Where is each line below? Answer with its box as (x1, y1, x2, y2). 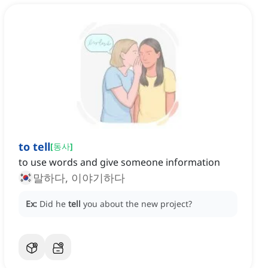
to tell (19, 139, 50, 154)
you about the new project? (83, 198, 192, 210)
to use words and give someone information (19, 156, 220, 169)
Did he (39, 198, 68, 210)
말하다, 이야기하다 (33, 170, 125, 185)
